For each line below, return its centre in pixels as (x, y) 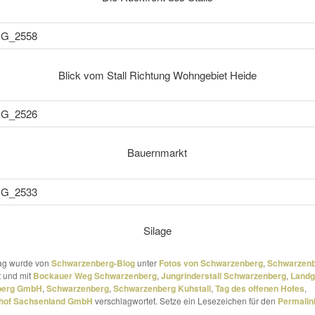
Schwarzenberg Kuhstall (162, 288)
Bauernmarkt (157, 153)
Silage (157, 231)
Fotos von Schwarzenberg (211, 263)
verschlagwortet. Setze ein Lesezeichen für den (185, 300)
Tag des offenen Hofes (259, 288)
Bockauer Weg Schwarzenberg (95, 275)
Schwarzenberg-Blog (93, 263)
